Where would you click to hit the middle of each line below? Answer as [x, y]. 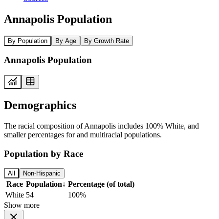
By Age [66, 41]
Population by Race [44, 153]
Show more [22, 205]
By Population [28, 41]
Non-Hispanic [42, 174]
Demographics [40, 105]
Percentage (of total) [101, 184]
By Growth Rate [107, 41]
